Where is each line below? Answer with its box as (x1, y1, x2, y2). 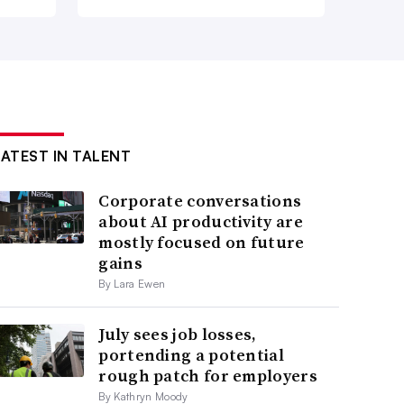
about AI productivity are (98, 210, 303, 234)
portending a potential (98, 344, 284, 367)
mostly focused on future (98, 231, 305, 254)
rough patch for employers (98, 364, 317, 388)
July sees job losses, (98, 323, 257, 346)
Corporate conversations (98, 189, 302, 213)
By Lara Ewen (98, 277, 166, 291)
